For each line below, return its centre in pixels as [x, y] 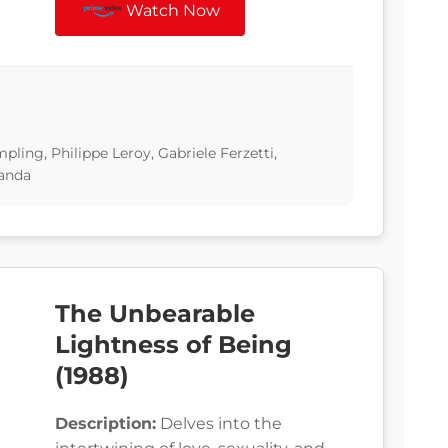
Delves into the [219, 424]
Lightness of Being [173, 345]
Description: [105, 424]
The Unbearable [155, 314]
